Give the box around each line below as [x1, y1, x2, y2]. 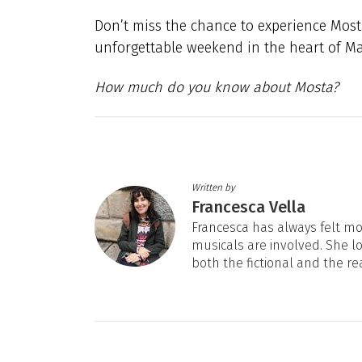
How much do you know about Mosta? [95, 78, 339, 96]
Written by [192, 181, 235, 193]
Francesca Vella [192, 196, 305, 217]
